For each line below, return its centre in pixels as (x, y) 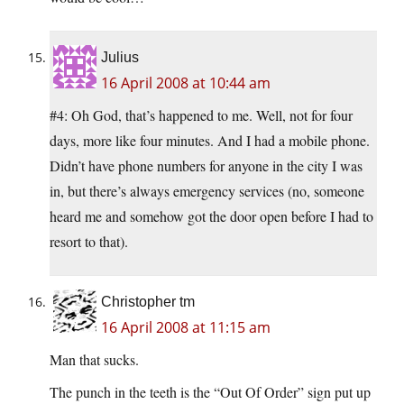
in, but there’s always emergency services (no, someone (207, 191)
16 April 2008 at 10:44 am (186, 83)
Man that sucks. (94, 360)
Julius (120, 58)
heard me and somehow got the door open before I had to (211, 216)
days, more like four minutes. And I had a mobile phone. (210, 141)
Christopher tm (148, 302)
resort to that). (89, 242)
